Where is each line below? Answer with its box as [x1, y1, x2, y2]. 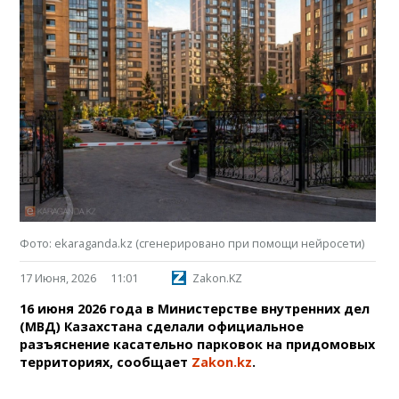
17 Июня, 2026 [20, 270, 97, 287]
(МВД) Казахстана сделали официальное [20, 318, 305, 336]
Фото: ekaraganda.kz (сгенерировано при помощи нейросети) [20, 235, 365, 252]
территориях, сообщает [20, 354, 192, 371]
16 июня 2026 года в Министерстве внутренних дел [20, 300, 370, 318]
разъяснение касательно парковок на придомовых [20, 336, 376, 354]
